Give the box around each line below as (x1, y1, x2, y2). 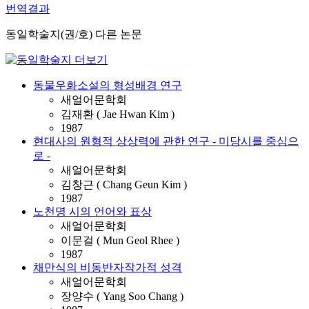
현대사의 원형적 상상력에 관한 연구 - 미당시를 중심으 (33, 135, 299, 147)
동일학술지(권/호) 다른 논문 (6, 28, 142, 40)
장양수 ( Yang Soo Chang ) (61, 290, 183, 302)
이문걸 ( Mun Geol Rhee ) (61, 235, 179, 246)
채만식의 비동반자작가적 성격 (33, 261, 182, 273)
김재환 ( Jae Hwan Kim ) (61, 108, 175, 120)
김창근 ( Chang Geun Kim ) (61, 179, 187, 190)
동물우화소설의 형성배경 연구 (33, 79, 182, 91)
